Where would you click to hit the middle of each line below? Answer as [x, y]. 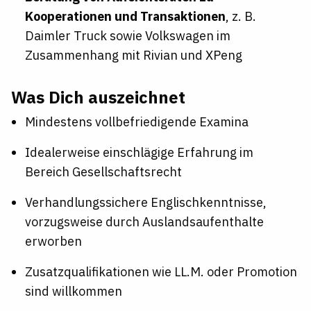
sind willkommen [75, 291]
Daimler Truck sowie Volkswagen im [128, 35]
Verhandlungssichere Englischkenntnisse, [146, 202]
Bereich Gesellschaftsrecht [103, 171]
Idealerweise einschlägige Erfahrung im [139, 152]
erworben [55, 241]
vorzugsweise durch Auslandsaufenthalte [144, 221]
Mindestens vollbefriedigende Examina [138, 121]
